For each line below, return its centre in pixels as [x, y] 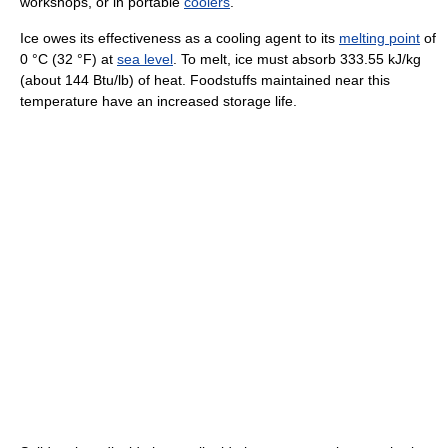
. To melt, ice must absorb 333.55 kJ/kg [297, 59]
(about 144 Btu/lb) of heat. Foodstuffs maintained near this [205, 80]
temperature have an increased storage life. [158, 101]
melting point [379, 38]
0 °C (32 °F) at [68, 59]
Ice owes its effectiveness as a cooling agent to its [179, 38]
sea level [145, 59]
